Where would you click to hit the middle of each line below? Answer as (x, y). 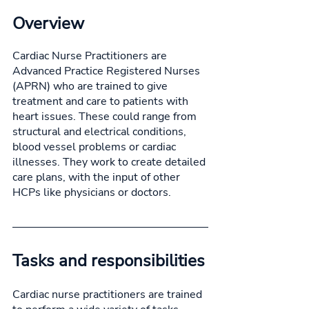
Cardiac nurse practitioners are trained (109, 295)
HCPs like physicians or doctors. (93, 193)
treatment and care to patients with (102, 102)
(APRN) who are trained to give (91, 87)
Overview (48, 24)
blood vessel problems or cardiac (96, 147)
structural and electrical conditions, (101, 132)
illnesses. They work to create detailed (110, 162)
